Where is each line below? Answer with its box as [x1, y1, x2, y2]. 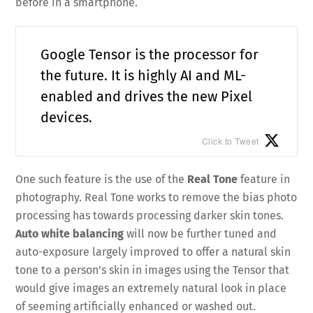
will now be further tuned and [124, 227, 277, 241]
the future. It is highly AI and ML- [41, 67, 247, 85]
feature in [238, 173, 291, 187]
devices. [41, 109, 93, 126]
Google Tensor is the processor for [41, 46, 259, 64]
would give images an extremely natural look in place [15, 282, 287, 296]
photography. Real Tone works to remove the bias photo [15, 191, 298, 205]
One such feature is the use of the [15, 173, 188, 187]
